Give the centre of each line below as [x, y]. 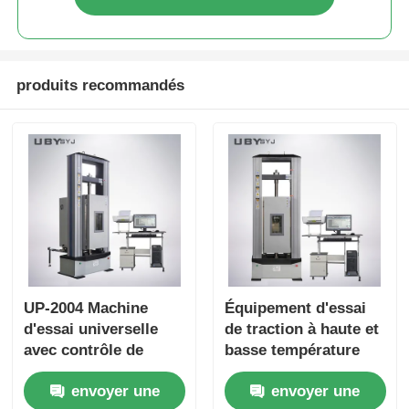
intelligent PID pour [95, 392]
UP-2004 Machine [86, 308]
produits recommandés [100, 85]
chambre [256, 392]
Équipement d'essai [295, 308]
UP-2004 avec [273, 371]
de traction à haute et [301, 329]
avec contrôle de [84, 350]
